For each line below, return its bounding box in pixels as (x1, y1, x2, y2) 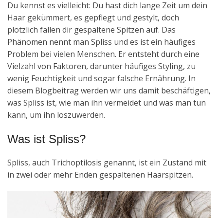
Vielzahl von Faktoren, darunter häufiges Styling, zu (7, 60, 196, 72)
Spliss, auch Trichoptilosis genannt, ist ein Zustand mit (7, 157, 206, 168)
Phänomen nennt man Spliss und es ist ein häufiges (7, 36, 196, 47)
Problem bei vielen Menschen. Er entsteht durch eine (7, 48, 200, 59)
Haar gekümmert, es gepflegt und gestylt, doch (7, 12, 179, 23)
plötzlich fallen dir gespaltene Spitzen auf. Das (7, 24, 176, 35)
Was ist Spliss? (7, 132, 86, 145)
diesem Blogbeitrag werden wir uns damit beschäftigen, (7, 85, 211, 96)
